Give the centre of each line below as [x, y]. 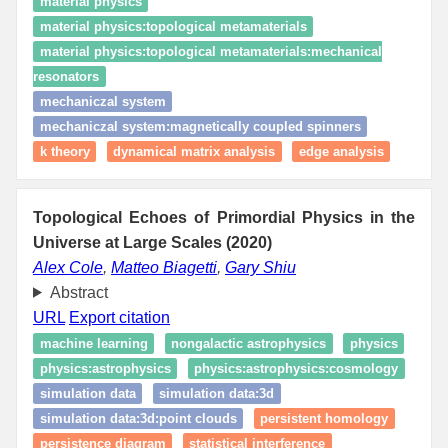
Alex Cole [68, 267]
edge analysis [341, 151]
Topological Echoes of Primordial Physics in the [224, 217]
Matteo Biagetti [164, 267]
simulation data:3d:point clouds [138, 418]
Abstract [78, 292]
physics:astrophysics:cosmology [296, 368]
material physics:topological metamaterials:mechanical [210, 51]
